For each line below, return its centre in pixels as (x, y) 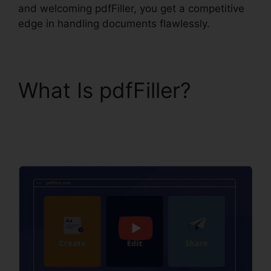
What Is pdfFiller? (105, 90)
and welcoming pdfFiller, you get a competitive (131, 8)
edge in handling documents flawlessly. (114, 23)
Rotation (60, 141)
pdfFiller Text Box (105, 115)
